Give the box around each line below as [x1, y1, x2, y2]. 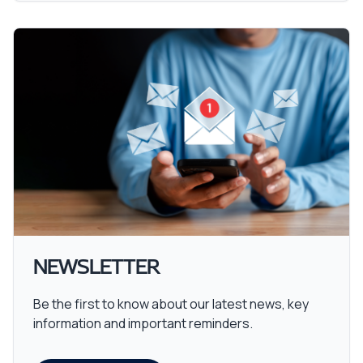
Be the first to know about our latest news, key [33, 295, 309, 313]
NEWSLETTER [33, 258, 160, 278]
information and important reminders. [33, 314, 253, 332]
